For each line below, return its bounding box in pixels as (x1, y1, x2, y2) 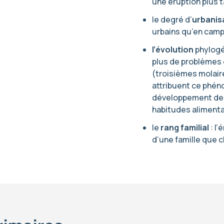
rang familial (160, 122, 209, 133)
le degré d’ (152, 14, 192, 25)
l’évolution (152, 44, 193, 55)
